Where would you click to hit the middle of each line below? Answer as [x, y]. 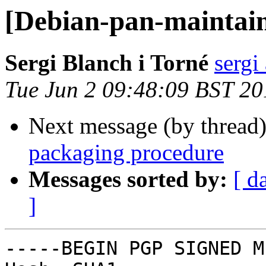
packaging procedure [126, 153]
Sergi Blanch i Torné [107, 63]
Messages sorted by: [128, 179]
